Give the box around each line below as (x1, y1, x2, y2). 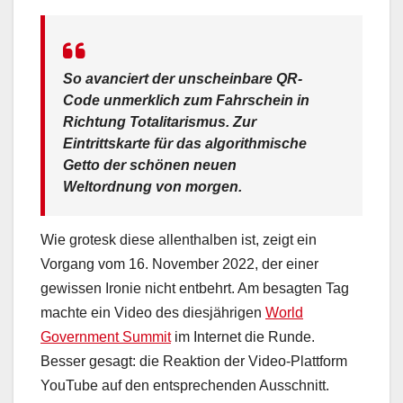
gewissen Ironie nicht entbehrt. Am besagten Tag (40, 280, 349, 296)
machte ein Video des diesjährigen (40, 304, 265, 320)
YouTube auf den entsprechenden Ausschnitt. (40, 377, 329, 393)
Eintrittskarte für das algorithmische (63, 136, 307, 152)
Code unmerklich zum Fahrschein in (63, 93, 309, 109)
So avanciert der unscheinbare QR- (63, 71, 302, 87)
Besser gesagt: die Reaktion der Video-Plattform (40, 353, 347, 369)
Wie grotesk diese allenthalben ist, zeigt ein (40, 231, 317, 247)
